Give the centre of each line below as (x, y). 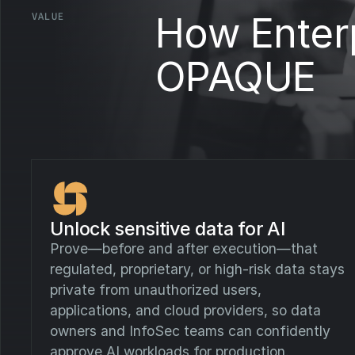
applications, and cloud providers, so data (186, 311)
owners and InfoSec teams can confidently (191, 331)
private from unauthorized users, (156, 290)
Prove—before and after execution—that (184, 249)
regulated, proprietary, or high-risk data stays (198, 269)
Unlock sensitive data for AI (168, 229)
